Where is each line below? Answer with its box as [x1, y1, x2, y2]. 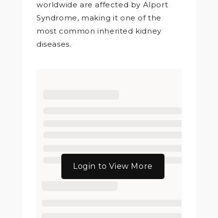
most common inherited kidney [36, 26, 162, 36]
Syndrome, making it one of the [36, 13, 162, 22]
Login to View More [73, 161, 153, 171]
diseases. [36, 39, 72, 49]
